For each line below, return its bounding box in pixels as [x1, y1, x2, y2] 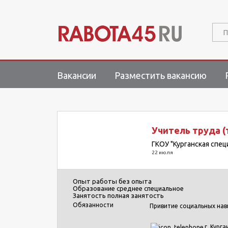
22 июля [152, 150, 173, 155]
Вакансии [57, 70, 96, 80]
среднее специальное [117, 185, 184, 192]
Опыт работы [73, 178, 117, 185]
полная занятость [107, 192, 164, 199]
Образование [73, 185, 115, 192]
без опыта [119, 178, 152, 185]
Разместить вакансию [115, 70, 207, 80]
